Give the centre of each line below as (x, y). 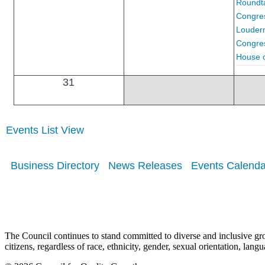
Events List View (45, 130)
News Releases (145, 166)
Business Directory (55, 166)
